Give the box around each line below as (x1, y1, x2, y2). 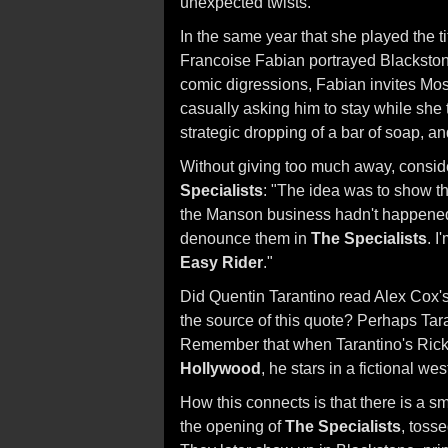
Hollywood (180, 359, 261, 377)
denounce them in (180, 229, 311, 247)
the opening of (180, 417, 285, 435)
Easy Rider (180, 253, 263, 271)
